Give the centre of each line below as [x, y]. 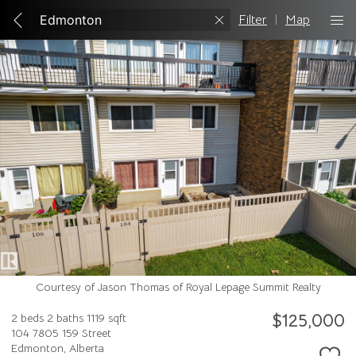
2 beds [27, 318]
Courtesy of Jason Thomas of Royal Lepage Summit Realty [178, 286]
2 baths [65, 318]
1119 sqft [106, 318]
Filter [253, 20]
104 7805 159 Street [61, 333]
